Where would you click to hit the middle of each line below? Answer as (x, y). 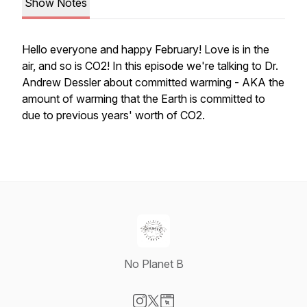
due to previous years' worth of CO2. (113, 115)
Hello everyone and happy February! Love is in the (146, 49)
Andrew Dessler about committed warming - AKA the (153, 82)
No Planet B (153, 264)
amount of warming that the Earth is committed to (144, 99)
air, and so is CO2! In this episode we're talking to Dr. (150, 66)
